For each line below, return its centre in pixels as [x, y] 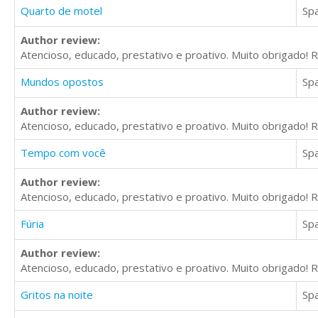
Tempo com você [63, 153]
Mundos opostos [62, 82]
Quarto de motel [61, 11]
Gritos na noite [57, 295]
